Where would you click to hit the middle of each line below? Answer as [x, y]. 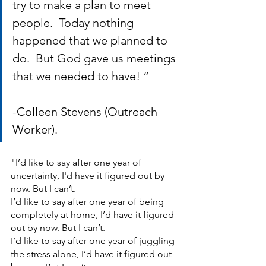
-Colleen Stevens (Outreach [86, 112]
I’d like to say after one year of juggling [94, 241]
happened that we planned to [91, 40]
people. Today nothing [75, 23]
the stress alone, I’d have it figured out [92, 254]
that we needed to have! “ [96, 76]
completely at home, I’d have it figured [94, 215]
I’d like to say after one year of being [88, 202]
